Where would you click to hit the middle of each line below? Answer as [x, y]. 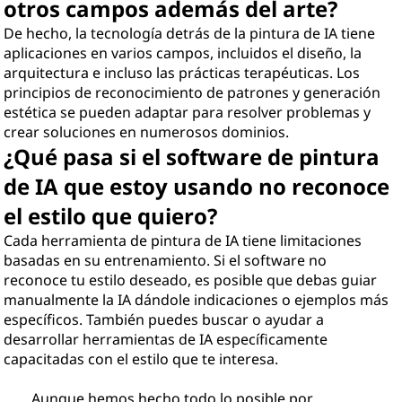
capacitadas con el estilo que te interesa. [141, 359]
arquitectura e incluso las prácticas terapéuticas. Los [182, 73]
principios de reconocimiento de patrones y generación [192, 92]
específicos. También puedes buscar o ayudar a [164, 319]
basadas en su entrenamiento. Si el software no [166, 260]
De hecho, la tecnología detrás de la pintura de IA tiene [190, 33]
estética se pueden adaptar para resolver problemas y [188, 112]
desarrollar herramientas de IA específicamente [166, 339]
